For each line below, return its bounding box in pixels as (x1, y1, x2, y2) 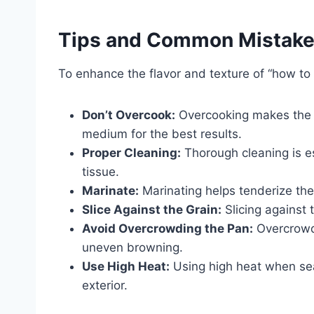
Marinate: (82, 183, 139, 198)
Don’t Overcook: (82, 107, 175, 122)
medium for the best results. (82, 126, 242, 141)
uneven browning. (82, 240, 183, 254)
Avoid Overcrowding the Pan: (82, 221, 253, 235)
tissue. (82, 164, 119, 179)
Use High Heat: (82, 259, 170, 273)
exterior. (82, 278, 128, 292)
